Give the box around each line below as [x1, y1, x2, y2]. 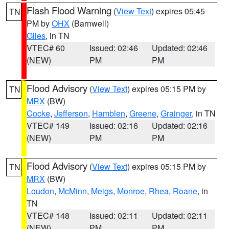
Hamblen [92, 107, 125, 119]
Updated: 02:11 [152, 210, 208, 221]
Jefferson [54, 107, 88, 119]
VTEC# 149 [27, 120, 70, 131]
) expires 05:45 [151, 5, 205, 17]
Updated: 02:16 [152, 120, 208, 131]
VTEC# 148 [27, 210, 70, 221]
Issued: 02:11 [89, 210, 138, 221]
